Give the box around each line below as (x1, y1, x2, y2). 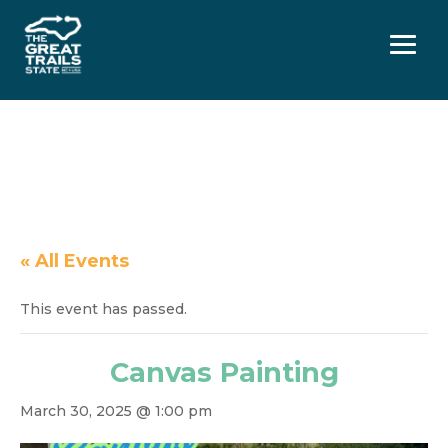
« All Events (20, 250, 129, 272)
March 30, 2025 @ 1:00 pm (20, 402, 212, 420)
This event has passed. (20, 300, 187, 318)
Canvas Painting (109, 356, 339, 389)
